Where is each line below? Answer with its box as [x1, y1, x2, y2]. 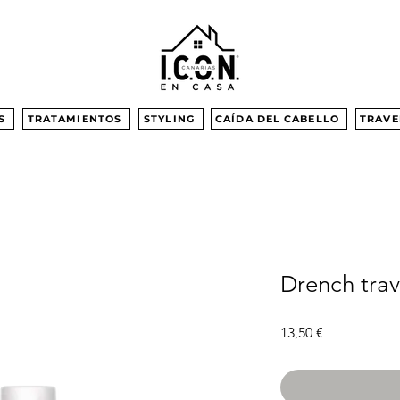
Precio [322, 322, 362, 340]
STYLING [144, 112, 195, 126]
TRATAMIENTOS [27, 112, 122, 126]
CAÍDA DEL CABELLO [215, 112, 339, 126]
